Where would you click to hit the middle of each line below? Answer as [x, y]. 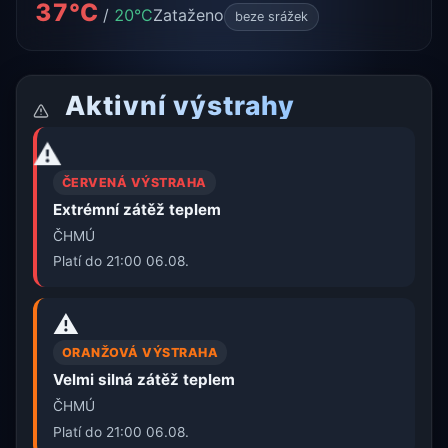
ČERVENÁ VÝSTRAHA [134, 182]
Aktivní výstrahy [177, 105]
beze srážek [271, 16]
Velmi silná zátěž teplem [144, 380]
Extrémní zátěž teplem [137, 209]
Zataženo [189, 14]
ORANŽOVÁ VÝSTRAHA [140, 353]
